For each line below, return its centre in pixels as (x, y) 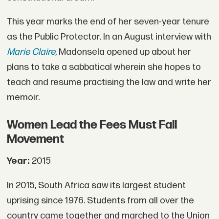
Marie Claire (31, 52)
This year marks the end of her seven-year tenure (108, 22)
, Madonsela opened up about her (123, 52)
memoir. (23, 98)
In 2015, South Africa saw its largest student (96, 185)
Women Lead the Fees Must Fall (92, 125)
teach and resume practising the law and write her (109, 83)
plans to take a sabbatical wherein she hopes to (104, 67)
